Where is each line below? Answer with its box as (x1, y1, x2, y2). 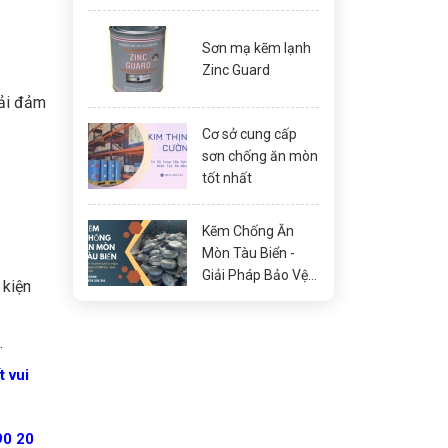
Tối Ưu (202, 289, 243, 305)
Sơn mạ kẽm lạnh (202, 40, 311, 56)
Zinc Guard (202, 62, 270, 78)
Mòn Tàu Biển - (202, 245, 295, 261)
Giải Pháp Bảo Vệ (202, 267, 308, 283)
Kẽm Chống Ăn (202, 223, 294, 239)
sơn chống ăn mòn (202, 148, 318, 164)
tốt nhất (202, 170, 252, 186)
